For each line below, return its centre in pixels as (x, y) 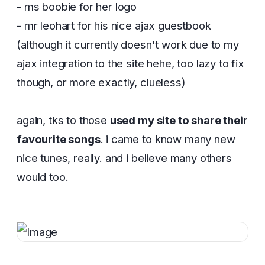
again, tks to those (63, 120)
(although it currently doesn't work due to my (128, 44)
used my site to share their (179, 120)
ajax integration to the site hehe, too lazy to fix (130, 63)
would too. (43, 177)
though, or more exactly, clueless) (101, 82)
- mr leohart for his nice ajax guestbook (114, 25)
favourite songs (59, 139)
